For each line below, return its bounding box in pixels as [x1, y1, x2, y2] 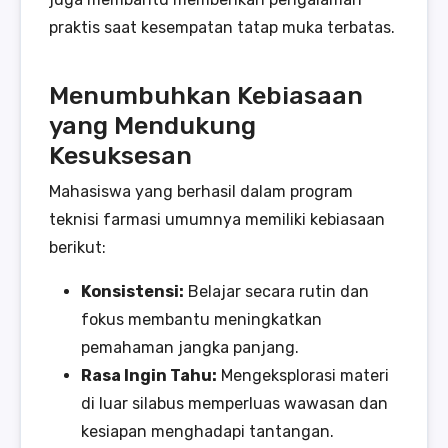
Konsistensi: [81, 282, 184, 302]
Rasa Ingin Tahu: [81, 366, 217, 386]
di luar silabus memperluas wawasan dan [81, 394, 388, 414]
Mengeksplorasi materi [217, 366, 389, 386]
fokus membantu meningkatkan [81, 310, 322, 330]
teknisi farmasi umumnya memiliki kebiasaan [49, 210, 385, 230]
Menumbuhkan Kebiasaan [49, 80, 363, 111]
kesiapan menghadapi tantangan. [81, 422, 334, 442]
